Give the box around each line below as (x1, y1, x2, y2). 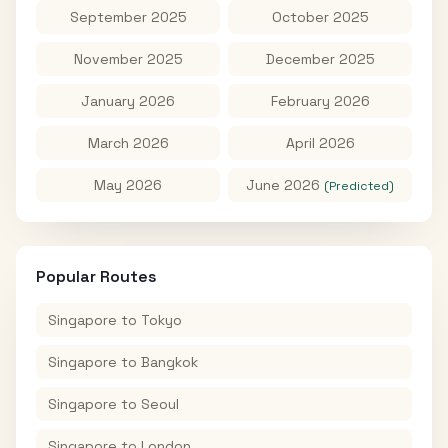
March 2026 (87, 134, 169, 152)
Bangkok (141, 353, 198, 371)
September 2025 (69, 8, 187, 26)
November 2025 (73, 50, 183, 68)
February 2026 (270, 92, 370, 110)
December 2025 (265, 50, 375, 68)
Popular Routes (36, 266, 157, 287)
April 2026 (285, 134, 355, 152)
